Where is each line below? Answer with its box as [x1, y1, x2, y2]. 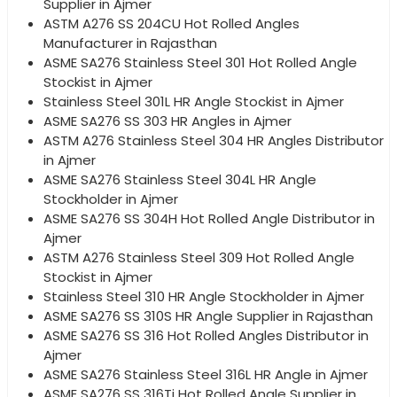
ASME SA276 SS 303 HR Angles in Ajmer [43, 112, 292, 131]
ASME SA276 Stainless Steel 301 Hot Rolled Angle [43, 53, 357, 73]
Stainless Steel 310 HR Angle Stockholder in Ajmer [43, 287, 364, 307]
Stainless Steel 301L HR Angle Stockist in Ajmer [43, 92, 344, 112]
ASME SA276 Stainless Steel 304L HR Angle [43, 170, 316, 190]
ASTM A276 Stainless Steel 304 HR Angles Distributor [43, 131, 384, 151]
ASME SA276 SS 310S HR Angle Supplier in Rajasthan [43, 307, 373, 326]
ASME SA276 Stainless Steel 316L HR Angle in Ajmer [43, 365, 368, 385]
